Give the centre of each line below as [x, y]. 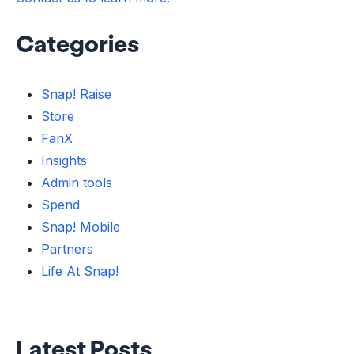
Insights [64, 160]
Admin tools [77, 182]
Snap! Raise [76, 94]
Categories [77, 43]
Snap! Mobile [81, 226]
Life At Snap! [80, 271]
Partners [67, 249]
